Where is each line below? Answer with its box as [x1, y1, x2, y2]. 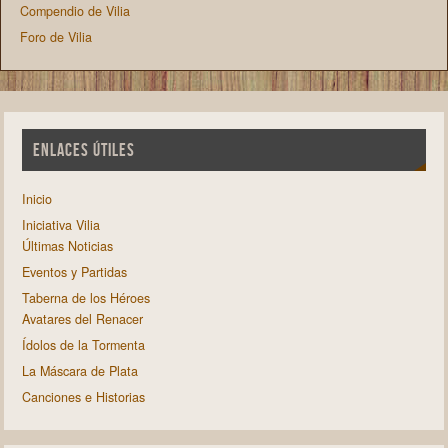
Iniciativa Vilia [21, 215, 100, 234]
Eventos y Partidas [21, 262, 127, 281]
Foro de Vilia [20, 28, 93, 47]
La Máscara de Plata [21, 361, 138, 380]
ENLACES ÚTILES [32, 139, 135, 160]
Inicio [21, 189, 52, 208]
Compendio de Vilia [20, 2, 131, 21]
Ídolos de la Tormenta [21, 335, 145, 354]
